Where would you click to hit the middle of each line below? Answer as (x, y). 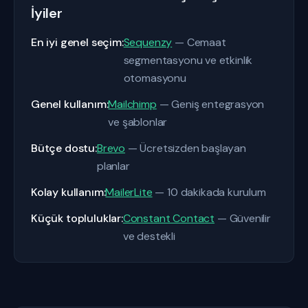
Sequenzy (148, 42)
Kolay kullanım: (68, 192)
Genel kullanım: (70, 104)
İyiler (47, 13)
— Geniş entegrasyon (210, 104)
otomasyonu (155, 78)
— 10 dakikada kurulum (209, 192)
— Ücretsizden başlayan (186, 148)
